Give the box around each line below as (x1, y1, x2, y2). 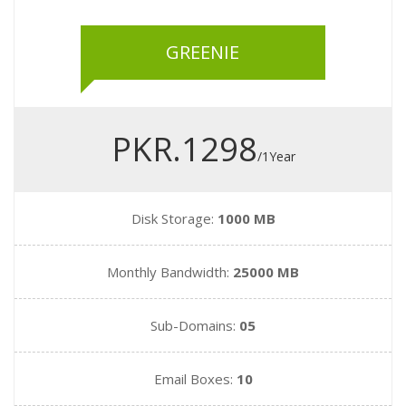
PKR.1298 (111, 127, 257, 171)
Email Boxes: (153, 370, 237, 388)
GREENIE (166, 40, 240, 64)
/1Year (256, 148, 295, 165)
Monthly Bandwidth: (107, 263, 233, 281)
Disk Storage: (130, 209, 217, 227)
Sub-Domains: (150, 316, 239, 334)
